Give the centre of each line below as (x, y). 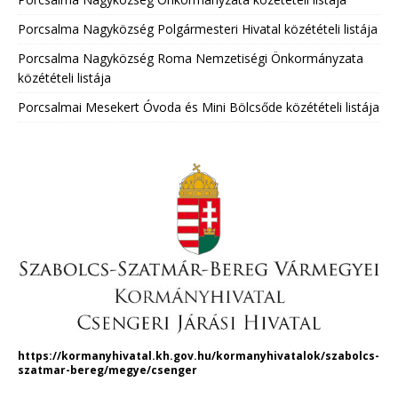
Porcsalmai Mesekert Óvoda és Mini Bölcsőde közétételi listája (199, 107)
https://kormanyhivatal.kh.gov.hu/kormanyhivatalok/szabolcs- (199, 356)
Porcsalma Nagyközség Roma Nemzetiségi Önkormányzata (191, 58)
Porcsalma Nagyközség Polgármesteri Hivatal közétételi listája (198, 28)
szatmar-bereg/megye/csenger (107, 370)
